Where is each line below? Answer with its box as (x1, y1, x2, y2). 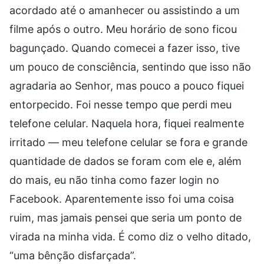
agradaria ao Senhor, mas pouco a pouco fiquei (9, 79, 244, 92)
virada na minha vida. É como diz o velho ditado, (9, 230, 251, 243)
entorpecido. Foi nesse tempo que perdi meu (9, 98, 232, 111)
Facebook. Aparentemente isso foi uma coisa (9, 192, 234, 205)
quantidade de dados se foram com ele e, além (9, 154, 242, 167)
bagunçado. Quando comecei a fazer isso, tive (9, 41, 240, 54)
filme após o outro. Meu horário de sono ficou (9, 22, 237, 35)
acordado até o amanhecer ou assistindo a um (9, 4, 240, 16)
